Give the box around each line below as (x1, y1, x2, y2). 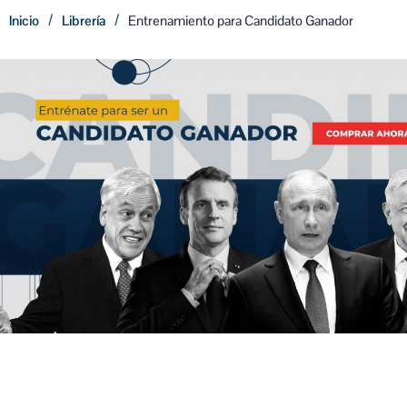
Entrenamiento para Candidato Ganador (128, 12, 353, 29)
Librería (62, 12, 105, 29)
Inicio (9, 12, 39, 29)
